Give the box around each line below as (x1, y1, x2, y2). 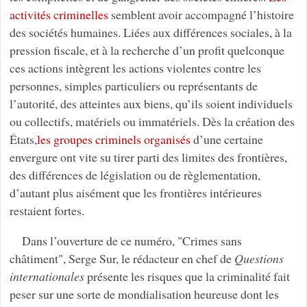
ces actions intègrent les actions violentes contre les (9, 59, 261, 76)
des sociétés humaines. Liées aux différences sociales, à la (9, 23, 292, 40)
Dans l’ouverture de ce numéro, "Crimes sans (21, 232, 242, 249)
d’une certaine (190, 130, 263, 147)
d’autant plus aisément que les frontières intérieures (9, 184, 262, 201)
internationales (9, 267, 84, 284)
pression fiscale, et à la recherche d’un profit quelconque (9, 41, 284, 58)
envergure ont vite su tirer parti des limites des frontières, (9, 148, 287, 165)
